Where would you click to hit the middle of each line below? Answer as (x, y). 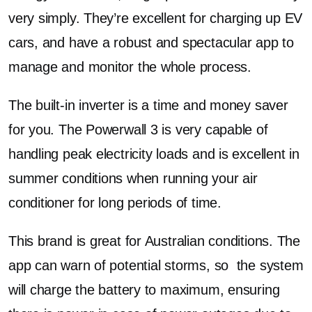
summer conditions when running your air (133, 178)
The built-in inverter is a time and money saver (148, 105)
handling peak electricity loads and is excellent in (154, 154)
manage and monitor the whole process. (130, 67)
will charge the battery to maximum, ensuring (144, 290)
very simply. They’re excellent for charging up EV (156, 18)
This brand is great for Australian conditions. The (154, 241)
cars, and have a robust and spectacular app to (151, 42)
